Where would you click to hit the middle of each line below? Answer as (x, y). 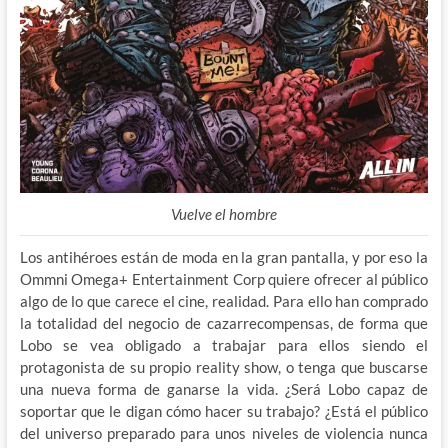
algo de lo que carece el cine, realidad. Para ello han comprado (224, 301)
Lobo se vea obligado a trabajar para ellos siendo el (224, 345)
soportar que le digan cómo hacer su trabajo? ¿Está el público (224, 411)
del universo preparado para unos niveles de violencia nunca (224, 433)
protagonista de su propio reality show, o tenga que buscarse (224, 367)
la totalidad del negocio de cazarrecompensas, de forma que (224, 323)
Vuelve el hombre (223, 214)
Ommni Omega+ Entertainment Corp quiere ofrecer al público (224, 279)
